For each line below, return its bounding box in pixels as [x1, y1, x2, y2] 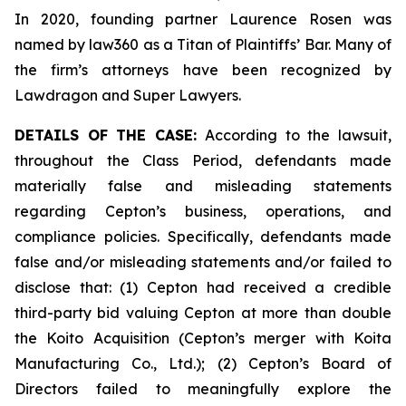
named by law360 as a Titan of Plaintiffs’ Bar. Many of [14, 35, 391, 53]
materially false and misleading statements [14, 177, 391, 195]
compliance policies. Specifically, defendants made [14, 227, 391, 246]
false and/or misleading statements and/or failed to [14, 253, 391, 271]
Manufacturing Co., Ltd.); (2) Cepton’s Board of [14, 354, 391, 372]
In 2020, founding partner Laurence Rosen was [14, 10, 391, 28]
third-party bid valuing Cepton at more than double [14, 304, 391, 322]
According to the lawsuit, [197, 126, 392, 144]
